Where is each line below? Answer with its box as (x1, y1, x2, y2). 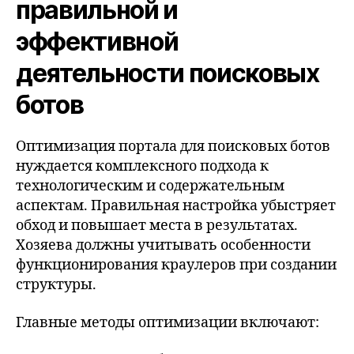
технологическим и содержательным (16, 177, 284, 195)
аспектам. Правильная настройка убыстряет (16, 197, 336, 215)
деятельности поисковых (16, 58, 319, 88)
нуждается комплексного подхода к (16, 157, 269, 175)
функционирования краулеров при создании (16, 256, 337, 274)
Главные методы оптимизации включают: (16, 313, 319, 332)
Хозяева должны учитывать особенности (16, 236, 311, 254)
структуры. (16, 276, 96, 294)
